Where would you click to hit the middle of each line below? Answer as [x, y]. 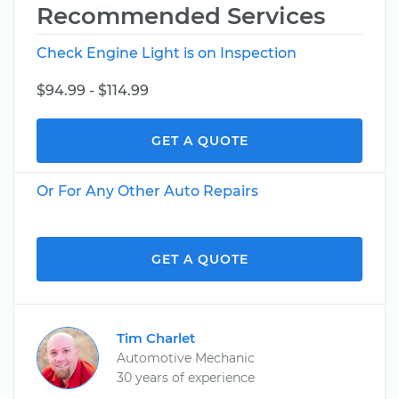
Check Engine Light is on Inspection [167, 53]
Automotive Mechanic [186, 358]
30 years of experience [186, 378]
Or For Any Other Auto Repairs [147, 191]
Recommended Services [181, 16]
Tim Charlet [156, 338]
